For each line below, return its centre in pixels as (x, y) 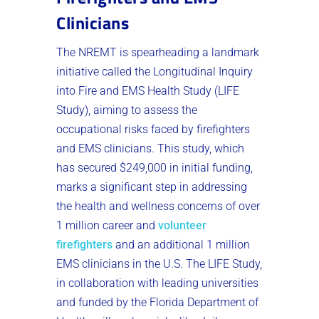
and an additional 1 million (181, 245)
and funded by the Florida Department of (157, 303)
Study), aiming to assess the (127, 110)
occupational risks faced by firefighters (153, 130)
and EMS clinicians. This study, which (150, 149)
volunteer (182, 226)
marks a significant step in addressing (152, 187)
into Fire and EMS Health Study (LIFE (148, 91)
